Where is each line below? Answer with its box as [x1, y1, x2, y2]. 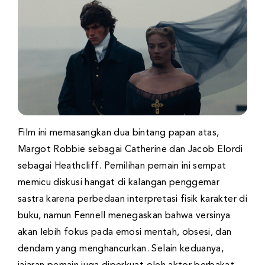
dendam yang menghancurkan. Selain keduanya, [18, 244, 224, 254]
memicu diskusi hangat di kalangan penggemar [18, 178, 220, 188]
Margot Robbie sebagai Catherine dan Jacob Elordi [18, 145, 243, 155]
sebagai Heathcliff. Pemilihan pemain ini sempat [18, 161, 227, 172]
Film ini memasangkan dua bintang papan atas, [18, 128, 219, 138]
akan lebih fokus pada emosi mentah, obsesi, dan [18, 228, 232, 238]
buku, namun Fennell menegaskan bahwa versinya [18, 211, 231, 221]
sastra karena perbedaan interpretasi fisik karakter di [18, 195, 247, 205]
